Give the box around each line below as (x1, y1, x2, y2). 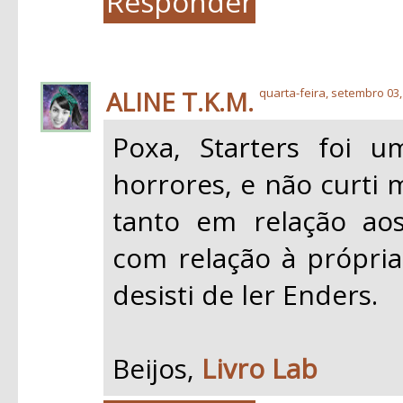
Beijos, (112, 350, 201, 388)
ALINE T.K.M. (106, 85, 254, 120)
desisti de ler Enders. (112, 276, 378, 314)
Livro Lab (201, 350, 318, 388)
